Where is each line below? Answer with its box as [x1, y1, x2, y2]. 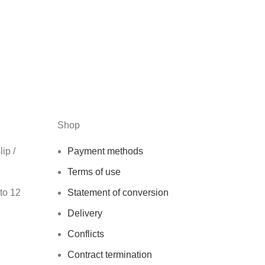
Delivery [67, 208, 102, 219]
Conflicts [67, 229, 104, 240]
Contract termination [67, 250, 152, 260]
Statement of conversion [67, 188, 169, 198]
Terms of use [67, 167, 121, 177]
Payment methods [67, 146, 143, 157]
